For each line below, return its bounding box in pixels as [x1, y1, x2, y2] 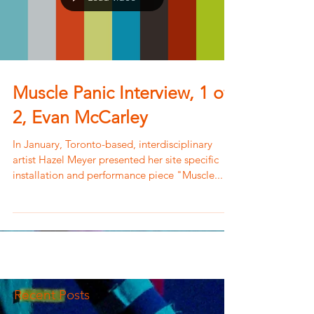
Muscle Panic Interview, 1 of [13, 82, 228, 103]
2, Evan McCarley [13, 107, 148, 128]
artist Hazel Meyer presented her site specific [13, 153, 219, 166]
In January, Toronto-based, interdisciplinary [13, 137, 212, 151]
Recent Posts [14, 287, 90, 303]
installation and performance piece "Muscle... [13, 168, 223, 182]
